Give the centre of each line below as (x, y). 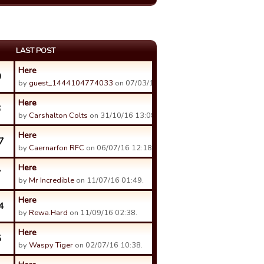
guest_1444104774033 (71, 83)
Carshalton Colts (58, 115)
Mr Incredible (52, 180)
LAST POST (36, 51)
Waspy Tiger (51, 245)
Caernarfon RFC (57, 148)
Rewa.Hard (48, 213)
